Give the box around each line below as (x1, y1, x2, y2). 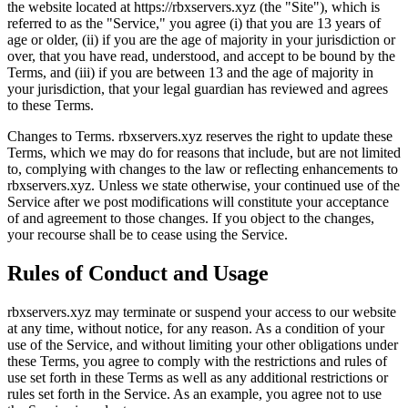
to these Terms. (7, 97, 94, 114)
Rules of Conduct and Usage (7, 261, 269, 286)
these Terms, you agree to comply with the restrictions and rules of (7, 353, 387, 370)
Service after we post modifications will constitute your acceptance (7, 194, 389, 210)
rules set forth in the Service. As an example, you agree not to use (7, 386, 382, 403)
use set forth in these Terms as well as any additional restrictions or (7, 370, 388, 386)
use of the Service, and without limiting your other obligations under (7, 337, 398, 353)
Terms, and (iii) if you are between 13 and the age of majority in (7, 65, 373, 81)
